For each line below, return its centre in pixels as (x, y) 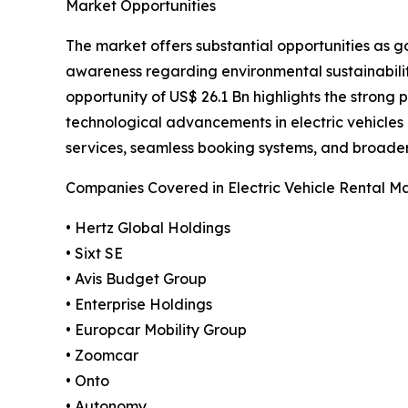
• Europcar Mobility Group (156, 330)
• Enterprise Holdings (139, 305)
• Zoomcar (102, 356)
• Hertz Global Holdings (148, 228)
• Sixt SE (94, 254)
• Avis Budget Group (136, 279)
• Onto (87, 381)
